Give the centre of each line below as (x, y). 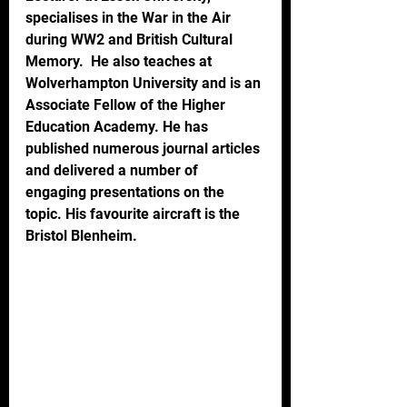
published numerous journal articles (144, 148)
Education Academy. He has (119, 126)
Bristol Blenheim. (81, 235)
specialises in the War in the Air (130, 17)
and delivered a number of (114, 170)
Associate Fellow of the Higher (127, 104)
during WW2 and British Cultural (131, 39)
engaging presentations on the (127, 192)
